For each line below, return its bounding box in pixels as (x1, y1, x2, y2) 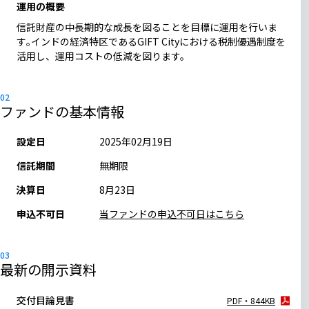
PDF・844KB (227, 294, 276, 306)
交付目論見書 (16, 292, 74, 307)
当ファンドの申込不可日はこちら (99, 206, 244, 221)
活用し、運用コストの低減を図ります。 (16, 48, 190, 63)
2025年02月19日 (99, 134, 172, 148)
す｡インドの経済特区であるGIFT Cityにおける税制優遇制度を (16, 34, 286, 48)
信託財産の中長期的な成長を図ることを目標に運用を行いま (16, 19, 277, 34)
